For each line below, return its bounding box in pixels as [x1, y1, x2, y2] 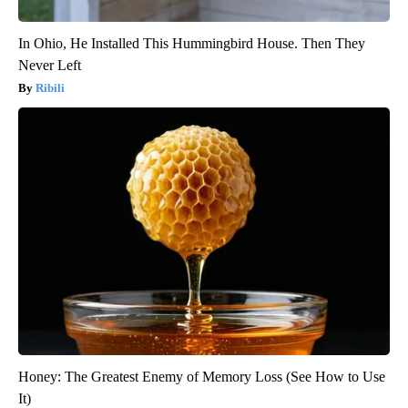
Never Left [18, 56, 81, 73]
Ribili [36, 80, 65, 95]
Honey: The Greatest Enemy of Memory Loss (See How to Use [18, 368, 385, 384]
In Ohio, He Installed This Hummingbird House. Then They [18, 35, 365, 51]
